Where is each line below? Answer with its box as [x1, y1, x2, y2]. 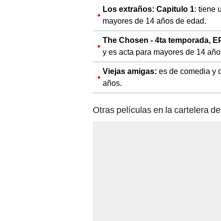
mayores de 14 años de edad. [103, 16, 206, 26]
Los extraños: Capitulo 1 [103, 4, 194, 14]
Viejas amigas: [103, 67, 159, 76]
